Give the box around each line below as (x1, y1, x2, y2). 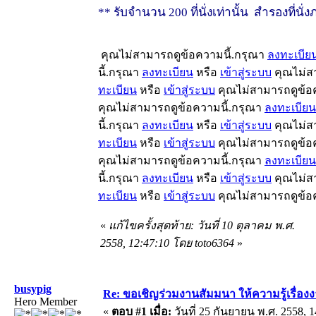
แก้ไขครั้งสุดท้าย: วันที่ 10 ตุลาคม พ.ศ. (109, 219, 295, 231)
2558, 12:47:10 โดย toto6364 (100, 236, 234, 249)
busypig (14, 282, 51, 295)
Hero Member (14, 295, 77, 308)
